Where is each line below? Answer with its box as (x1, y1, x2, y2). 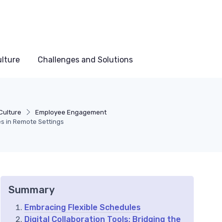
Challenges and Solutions (38, 55, 133, 65)
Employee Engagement (35, 109, 107, 116)
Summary (8, 184, 55, 196)
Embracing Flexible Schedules (24, 203, 141, 213)
